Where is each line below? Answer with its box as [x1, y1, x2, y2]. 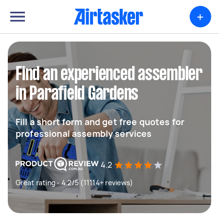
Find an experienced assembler [16, 66, 202, 84]
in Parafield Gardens [16, 86, 138, 103]
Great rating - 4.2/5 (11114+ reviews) [16, 178, 133, 187]
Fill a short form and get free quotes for [16, 116, 185, 128]
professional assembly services [16, 128, 152, 139]
